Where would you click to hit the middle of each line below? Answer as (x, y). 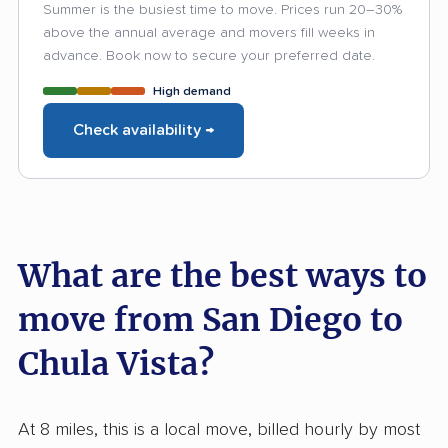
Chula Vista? (116, 363)
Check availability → (143, 129)
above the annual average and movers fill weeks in (209, 32)
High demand (192, 91)
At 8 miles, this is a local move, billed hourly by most (219, 429)
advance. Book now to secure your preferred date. (209, 55)
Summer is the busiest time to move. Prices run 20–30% (222, 9)
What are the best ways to (222, 275)
